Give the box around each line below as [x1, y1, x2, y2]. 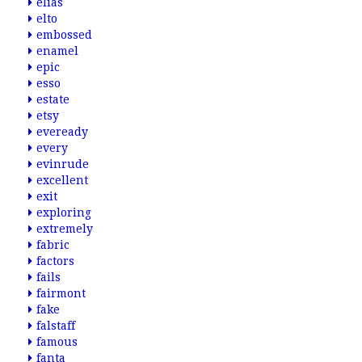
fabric [36, 238, 69, 251]
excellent [36, 174, 88, 187]
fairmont [36, 287, 86, 300]
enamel [36, 44, 78, 57]
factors [36, 255, 74, 267]
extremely [36, 222, 93, 235]
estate [36, 93, 69, 106]
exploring [36, 206, 91, 219]
